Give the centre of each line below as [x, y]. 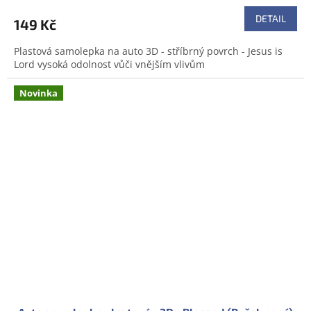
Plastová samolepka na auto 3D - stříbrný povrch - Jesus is [148, 51]
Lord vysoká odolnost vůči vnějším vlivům [109, 65]
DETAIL [271, 19]
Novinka [39, 93]
